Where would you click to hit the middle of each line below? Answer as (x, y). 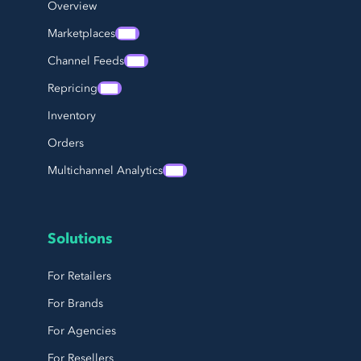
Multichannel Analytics (105, 171)
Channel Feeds (86, 61)
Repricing (73, 89)
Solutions (80, 239)
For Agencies (82, 331)
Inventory (72, 116)
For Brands (75, 304)
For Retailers (79, 276)
